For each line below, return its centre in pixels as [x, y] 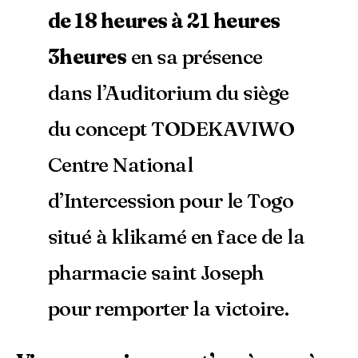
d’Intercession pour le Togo [171, 201]
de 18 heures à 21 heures [164, 21]
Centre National [121, 165]
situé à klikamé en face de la [177, 237]
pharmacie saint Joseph [156, 273]
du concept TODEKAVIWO [171, 129]
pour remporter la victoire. [169, 309]
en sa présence [195, 57]
